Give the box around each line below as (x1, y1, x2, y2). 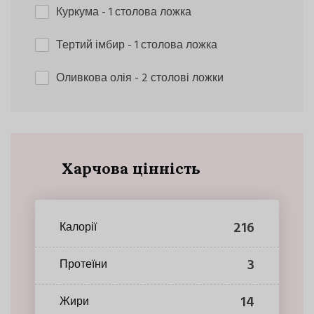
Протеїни (60, 256, 107, 275)
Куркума (56, 3, 102, 22)
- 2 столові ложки (135, 69, 224, 88)
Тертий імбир (56, 36, 128, 55)
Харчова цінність (61, 158, 200, 178)
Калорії (60, 219, 97, 238)
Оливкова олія (56, 69, 135, 88)
